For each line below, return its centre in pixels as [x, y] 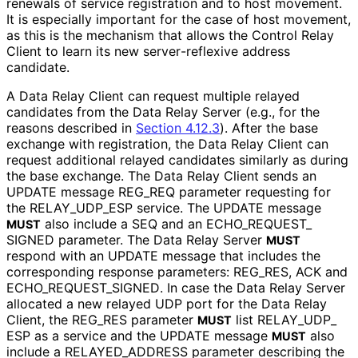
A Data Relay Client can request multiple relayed [153, 96]
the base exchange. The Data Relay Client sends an [161, 176]
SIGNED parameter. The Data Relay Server [136, 240]
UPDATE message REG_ [78, 192]
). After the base [269, 128]
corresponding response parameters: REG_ [135, 272]
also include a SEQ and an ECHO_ [144, 224]
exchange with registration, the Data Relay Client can [167, 144]
